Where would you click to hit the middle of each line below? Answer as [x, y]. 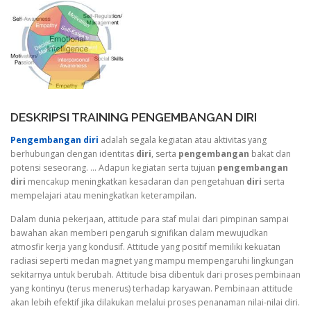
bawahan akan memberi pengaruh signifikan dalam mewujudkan [139, 233]
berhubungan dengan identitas [73, 154]
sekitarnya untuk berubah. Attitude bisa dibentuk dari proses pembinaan [155, 274]
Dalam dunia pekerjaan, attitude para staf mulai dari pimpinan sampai [150, 219]
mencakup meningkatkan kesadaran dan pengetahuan [136, 182]
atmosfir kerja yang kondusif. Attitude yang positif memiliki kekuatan [145, 246]
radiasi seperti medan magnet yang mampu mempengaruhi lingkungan [152, 260]
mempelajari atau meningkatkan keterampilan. [103, 196]
